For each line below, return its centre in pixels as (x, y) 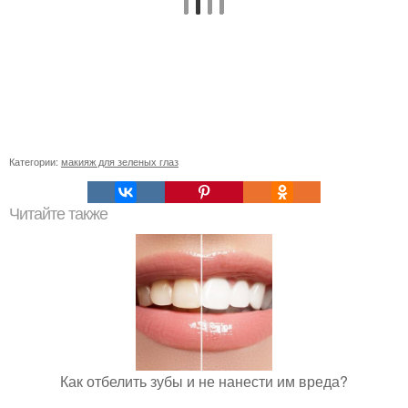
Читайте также (58, 214)
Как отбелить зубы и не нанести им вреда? (204, 381)
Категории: (35, 161)
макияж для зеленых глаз (120, 161)
